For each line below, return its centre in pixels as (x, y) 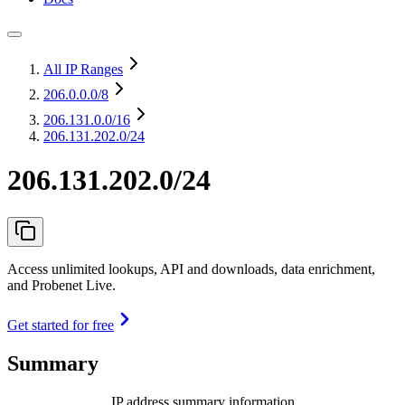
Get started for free (61, 325)
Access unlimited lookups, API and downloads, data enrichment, (191, 268)
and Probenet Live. (61, 285)
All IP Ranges (83, 69)
